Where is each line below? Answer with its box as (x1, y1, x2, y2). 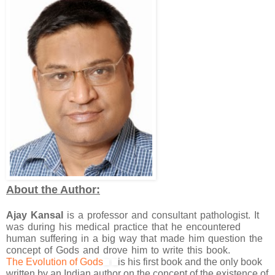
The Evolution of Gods (6, 257, 103, 268)
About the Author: (6, 184, 100, 196)
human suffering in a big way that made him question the (6, 233, 263, 244)
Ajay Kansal (6, 210, 63, 221)
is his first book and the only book (118, 257, 262, 268)
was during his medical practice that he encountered (6, 222, 241, 233)
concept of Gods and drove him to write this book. (6, 245, 230, 256)
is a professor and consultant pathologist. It (63, 210, 259, 221)
